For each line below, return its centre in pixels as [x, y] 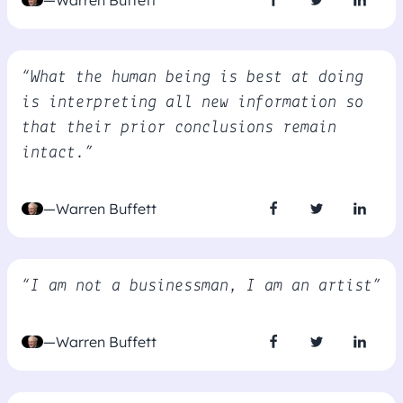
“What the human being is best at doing [193, 77]
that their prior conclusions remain [179, 128]
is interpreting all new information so [193, 103]
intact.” [58, 153]
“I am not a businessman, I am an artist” [201, 286]
